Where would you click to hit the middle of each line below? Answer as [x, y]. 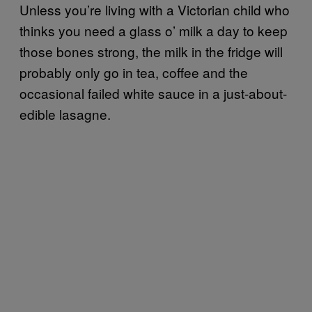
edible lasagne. [65, 114]
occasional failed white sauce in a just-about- [153, 93]
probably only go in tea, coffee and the [134, 72]
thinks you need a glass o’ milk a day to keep [154, 31]
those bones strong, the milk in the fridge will [151, 52]
